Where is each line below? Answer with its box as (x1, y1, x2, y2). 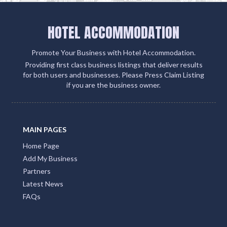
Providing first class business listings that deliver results (24, 60, 203, 69)
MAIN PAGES (23, 125, 66, 134)
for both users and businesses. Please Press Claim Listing (23, 70, 204, 79)
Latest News (23, 179, 63, 188)
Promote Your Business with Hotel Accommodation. (31, 48, 196, 57)
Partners (23, 166, 51, 175)
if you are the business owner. (66, 80, 161, 89)
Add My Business (23, 154, 78, 163)
